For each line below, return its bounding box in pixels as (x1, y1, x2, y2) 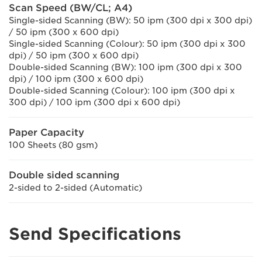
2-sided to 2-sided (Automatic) (9, 183, 142, 192)
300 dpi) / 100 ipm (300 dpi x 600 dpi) (9, 98, 180, 107)
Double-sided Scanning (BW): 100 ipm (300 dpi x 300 (9, 63, 242, 72)
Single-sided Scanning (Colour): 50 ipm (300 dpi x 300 (9, 39, 246, 49)
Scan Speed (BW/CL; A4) (9, 2, 132, 13)
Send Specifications (9, 224, 181, 244)
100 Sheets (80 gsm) (9, 140, 98, 150)
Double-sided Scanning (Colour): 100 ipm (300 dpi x (9, 86, 235, 95)
